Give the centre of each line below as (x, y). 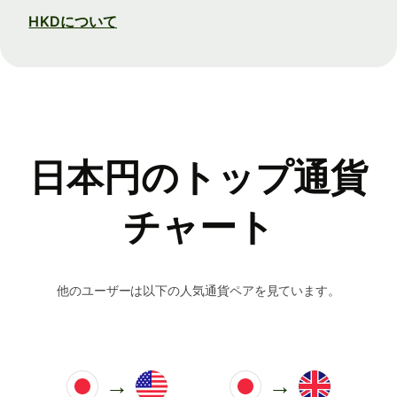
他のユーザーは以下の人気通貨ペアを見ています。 (198, 290)
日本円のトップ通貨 (198, 177)
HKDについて (73, 21)
